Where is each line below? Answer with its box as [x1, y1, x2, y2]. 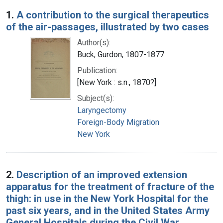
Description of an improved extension [16, 168, 187, 181]
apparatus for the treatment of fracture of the [6, 180, 214, 193]
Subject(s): [77, 93, 114, 103]
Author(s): [77, 37, 111, 47]
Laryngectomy [77, 105, 126, 115]
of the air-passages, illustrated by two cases [6, 20, 209, 33]
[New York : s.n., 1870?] [77, 77, 156, 87]
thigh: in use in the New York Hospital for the [6, 192, 208, 205]
